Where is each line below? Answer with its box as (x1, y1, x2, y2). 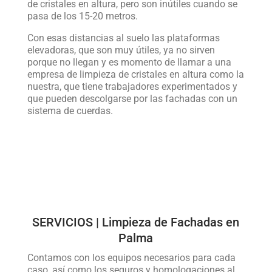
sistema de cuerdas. (27, 105, 113, 117)
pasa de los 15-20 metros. (27, 10, 138, 22)
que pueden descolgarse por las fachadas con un (27, 93, 237, 104)
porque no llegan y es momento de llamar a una (27, 56, 231, 68)
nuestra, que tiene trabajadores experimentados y (27, 81, 237, 92)
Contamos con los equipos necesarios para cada (27, 252, 236, 263)
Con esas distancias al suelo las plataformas (27, 32, 220, 44)
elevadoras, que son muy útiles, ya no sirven (27, 44, 215, 56)
